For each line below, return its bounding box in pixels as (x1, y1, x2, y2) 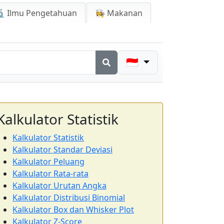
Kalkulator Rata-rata (12, 168, 88, 179)
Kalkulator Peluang (12, 156, 84, 167)
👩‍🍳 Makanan (95, 7, 142, 18)
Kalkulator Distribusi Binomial (12, 192, 125, 203)
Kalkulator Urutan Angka (12, 180, 106, 191)
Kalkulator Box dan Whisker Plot (12, 204, 134, 215)
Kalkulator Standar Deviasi (12, 144, 112, 155)
